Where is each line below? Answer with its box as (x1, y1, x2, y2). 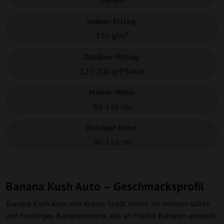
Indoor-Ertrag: (86, 16, 137, 26)
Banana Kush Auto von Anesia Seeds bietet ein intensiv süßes (6, 198, 210, 209)
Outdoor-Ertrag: (83, 51, 141, 62)
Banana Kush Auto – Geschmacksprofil (6, 178, 204, 194)
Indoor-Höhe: (88, 87, 135, 97)
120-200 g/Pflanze (79, 66, 144, 76)
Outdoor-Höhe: (85, 122, 139, 133)
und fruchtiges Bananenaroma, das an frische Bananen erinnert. (6, 210, 216, 221)
